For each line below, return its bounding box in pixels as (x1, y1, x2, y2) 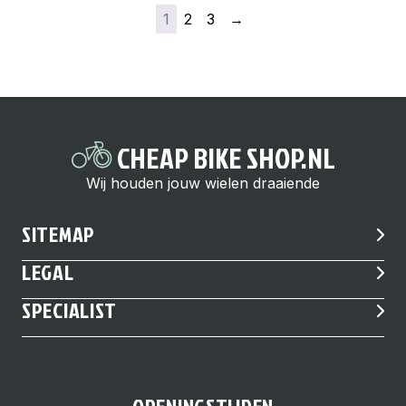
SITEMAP (22, 218, 96, 249)
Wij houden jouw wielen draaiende (86, 174, 320, 192)
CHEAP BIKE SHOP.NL (111, 137, 335, 178)
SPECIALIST (22, 295, 118, 325)
